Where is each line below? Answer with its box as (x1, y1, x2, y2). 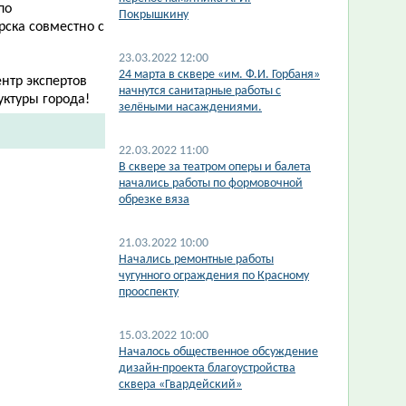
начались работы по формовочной (119, 177, 303, 190)
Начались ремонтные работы (119, 253, 274, 266)
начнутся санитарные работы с (119, 84, 281, 98)
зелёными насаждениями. (119, 101, 262, 114)
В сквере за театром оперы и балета (119, 160, 311, 174)
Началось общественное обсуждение (119, 345, 318, 359)
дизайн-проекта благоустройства (119, 362, 295, 375)
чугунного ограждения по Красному (119, 269, 309, 283)
